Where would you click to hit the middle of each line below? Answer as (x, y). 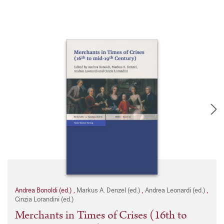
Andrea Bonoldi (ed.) (44, 190)
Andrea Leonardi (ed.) (176, 190)
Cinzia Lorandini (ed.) (44, 199)
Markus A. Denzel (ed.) (109, 190)
